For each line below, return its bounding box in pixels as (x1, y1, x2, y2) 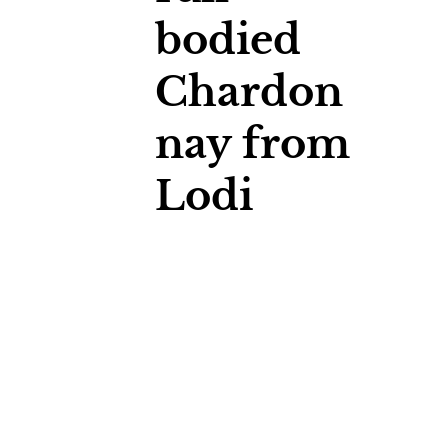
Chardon (154, 66, 343, 117)
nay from (154, 118, 350, 169)
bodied (154, 14, 301, 65)
